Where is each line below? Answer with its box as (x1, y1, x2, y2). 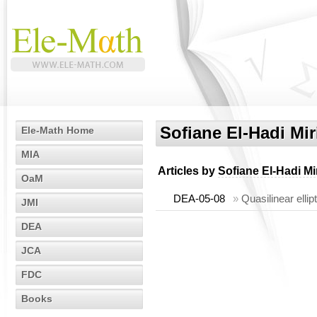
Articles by (158, 165, 218, 177)
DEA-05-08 (173, 192, 225, 204)
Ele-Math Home (21, 125, 94, 136)
